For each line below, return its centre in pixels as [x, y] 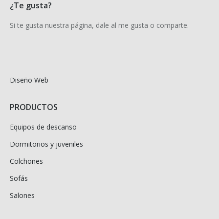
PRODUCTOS [34, 107]
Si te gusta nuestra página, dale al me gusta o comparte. [99, 25]
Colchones [26, 161]
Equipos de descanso [43, 127]
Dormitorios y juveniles [46, 144]
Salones [22, 195]
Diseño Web [29, 80]
